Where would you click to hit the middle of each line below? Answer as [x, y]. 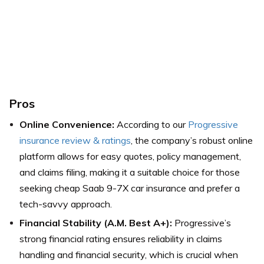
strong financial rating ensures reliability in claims [121, 239]
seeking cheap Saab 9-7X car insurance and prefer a [130, 188]
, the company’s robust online [192, 141]
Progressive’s [202, 223]
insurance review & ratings [75, 141]
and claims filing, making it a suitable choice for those [130, 172]
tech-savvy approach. [66, 204]
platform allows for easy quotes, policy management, [130, 156]
